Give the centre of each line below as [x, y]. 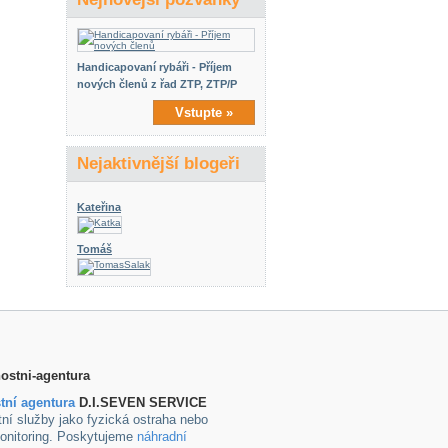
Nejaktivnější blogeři [158, 163]
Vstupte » [204, 112]
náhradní [162, 436]
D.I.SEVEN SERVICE [141, 402]
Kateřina [99, 207]
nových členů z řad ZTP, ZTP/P [157, 84]
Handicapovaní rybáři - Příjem [154, 67]
